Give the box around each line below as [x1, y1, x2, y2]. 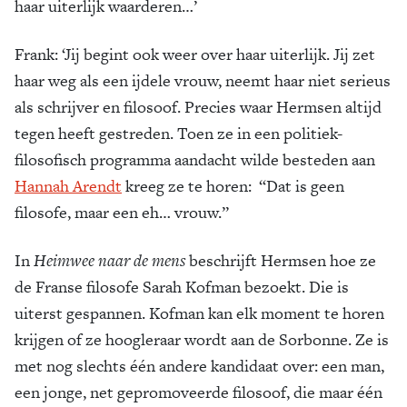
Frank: [15, 43, 58, 65]
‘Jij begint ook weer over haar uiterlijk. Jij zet [58, 43, 375, 65]
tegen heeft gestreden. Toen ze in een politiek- [15, 122, 342, 144]
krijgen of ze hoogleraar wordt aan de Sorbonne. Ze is [15, 328, 389, 351]
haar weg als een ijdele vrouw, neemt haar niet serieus [15, 69, 391, 92]
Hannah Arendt [15, 174, 122, 197]
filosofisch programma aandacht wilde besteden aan [15, 148, 375, 171]
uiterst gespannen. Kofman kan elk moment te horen [15, 302, 384, 324]
